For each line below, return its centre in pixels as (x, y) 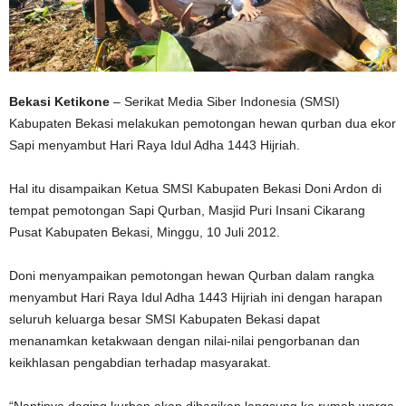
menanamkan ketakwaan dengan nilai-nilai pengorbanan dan (184, 340)
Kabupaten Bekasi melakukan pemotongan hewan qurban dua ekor (203, 123)
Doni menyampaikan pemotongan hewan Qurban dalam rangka (192, 275)
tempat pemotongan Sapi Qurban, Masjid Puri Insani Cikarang (187, 210)
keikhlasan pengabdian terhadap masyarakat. (140, 362)
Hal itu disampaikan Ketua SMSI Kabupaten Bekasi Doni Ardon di (195, 188)
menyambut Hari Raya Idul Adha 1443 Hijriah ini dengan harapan (196, 297)
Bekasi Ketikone (59, 101)
